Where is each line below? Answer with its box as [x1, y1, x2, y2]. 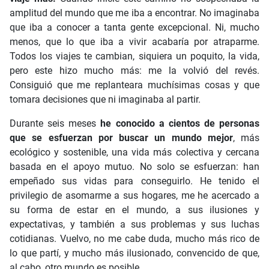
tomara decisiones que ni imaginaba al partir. [10, 93, 201, 105]
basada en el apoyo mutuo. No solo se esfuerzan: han [10, 160, 259, 172]
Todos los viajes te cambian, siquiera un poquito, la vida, [10, 50, 259, 62]
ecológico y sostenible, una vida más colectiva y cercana [10, 146, 259, 158]
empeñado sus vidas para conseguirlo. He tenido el [10, 175, 259, 187]
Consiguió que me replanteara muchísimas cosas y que [10, 79, 259, 91]
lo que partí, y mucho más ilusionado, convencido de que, [10, 247, 259, 259]
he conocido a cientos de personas [100, 117, 259, 129]
